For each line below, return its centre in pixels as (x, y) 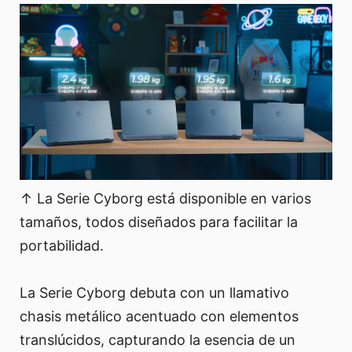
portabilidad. (62, 245)
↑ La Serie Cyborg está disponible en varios (165, 198)
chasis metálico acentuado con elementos (159, 316)
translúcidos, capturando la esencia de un (158, 339)
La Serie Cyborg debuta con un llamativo (154, 292)
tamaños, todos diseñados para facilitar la (159, 222)
